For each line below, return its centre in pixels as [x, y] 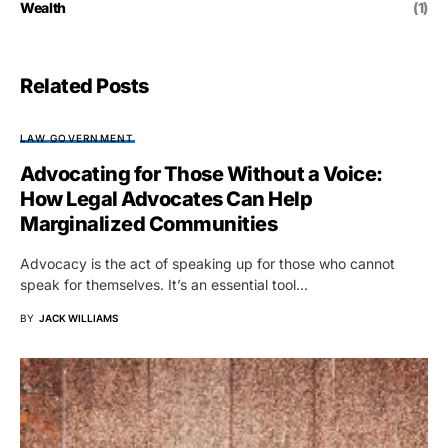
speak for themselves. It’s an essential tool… [164, 284]
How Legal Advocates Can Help [166, 198]
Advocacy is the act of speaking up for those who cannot [207, 263]
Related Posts [84, 85]
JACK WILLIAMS [78, 317]
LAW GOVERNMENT [77, 137]
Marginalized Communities [148, 223]
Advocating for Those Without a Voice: [201, 173]
